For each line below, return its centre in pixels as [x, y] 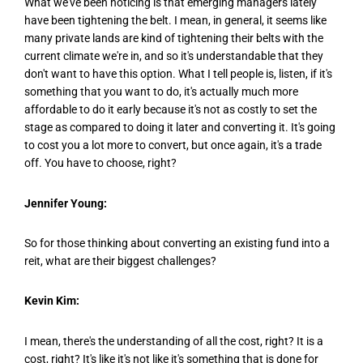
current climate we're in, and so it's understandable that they [174, 56]
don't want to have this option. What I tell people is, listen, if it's [178, 74]
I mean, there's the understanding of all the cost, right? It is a [174, 341]
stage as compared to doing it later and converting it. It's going [180, 128]
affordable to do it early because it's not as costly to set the [171, 110]
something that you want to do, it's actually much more [161, 92]
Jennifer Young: [66, 203]
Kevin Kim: [52, 301]
